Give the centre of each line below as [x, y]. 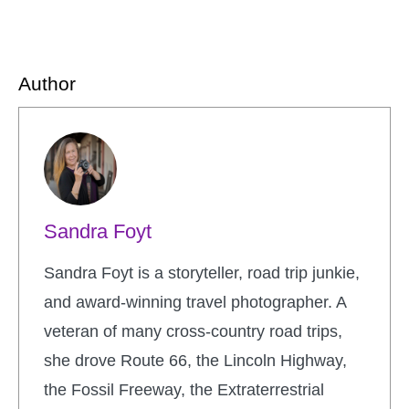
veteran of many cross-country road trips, [193, 331]
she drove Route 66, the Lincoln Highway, [195, 360]
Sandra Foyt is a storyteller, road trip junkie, [202, 273]
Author [47, 83]
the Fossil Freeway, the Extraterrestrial [184, 389]
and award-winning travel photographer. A [195, 302]
